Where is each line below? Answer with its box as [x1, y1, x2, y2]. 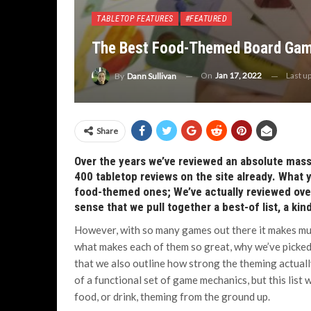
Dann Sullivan [127, 71, 176, 81]
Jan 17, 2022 [215, 70, 262, 81]
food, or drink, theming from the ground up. [74, 290, 270, 303]
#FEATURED [185, 14, 227, 24]
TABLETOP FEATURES [96, 14, 174, 24]
